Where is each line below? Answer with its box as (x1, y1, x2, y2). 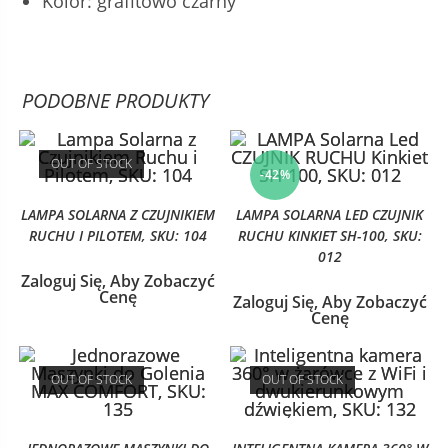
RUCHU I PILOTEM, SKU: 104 (29, 226, 208, 246)
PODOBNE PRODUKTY (22, 87, 210, 115)
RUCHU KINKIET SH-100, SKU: (237, 226, 422, 246)
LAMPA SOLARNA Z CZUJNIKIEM (21, 205, 216, 225)
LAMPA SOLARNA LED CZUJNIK (236, 205, 424, 225)
